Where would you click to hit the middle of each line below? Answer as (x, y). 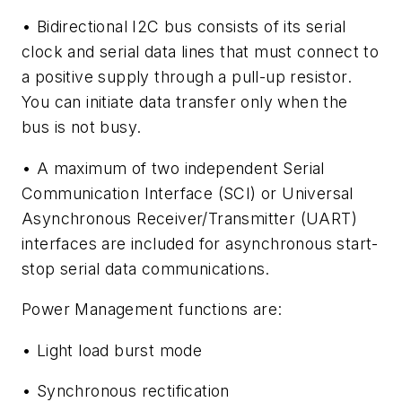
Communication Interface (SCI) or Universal (188, 193)
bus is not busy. (82, 127)
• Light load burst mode (112, 350)
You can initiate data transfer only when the (185, 101)
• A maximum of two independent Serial (173, 168)
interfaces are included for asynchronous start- (200, 243)
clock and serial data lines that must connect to (201, 51)
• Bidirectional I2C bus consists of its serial (184, 26)
